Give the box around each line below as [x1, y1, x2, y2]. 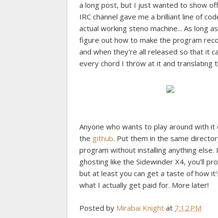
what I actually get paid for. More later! [79, 180, 209, 190]
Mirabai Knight [116, 202, 164, 213]
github [92, 133, 113, 144]
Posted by [79, 202, 116, 213]
